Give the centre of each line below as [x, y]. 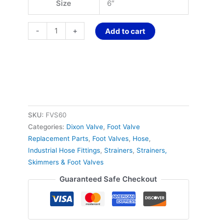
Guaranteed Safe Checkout [109, 179]
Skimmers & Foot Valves [66, 162]
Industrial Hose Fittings [64, 151]
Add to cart [125, 31]
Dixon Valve [84, 127]
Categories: [47, 127]
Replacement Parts [58, 139]
